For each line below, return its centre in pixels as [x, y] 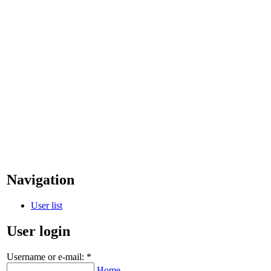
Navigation [41, 179]
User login [38, 231]
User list [47, 205]
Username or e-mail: [47, 256]
